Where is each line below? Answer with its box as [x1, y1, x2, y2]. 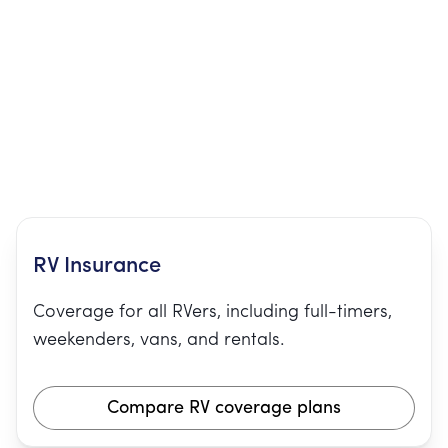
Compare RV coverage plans [107, 399, 341, 418]
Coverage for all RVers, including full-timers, [33, 303, 392, 322]
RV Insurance [33, 255, 161, 278]
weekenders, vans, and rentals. [33, 331, 285, 350]
